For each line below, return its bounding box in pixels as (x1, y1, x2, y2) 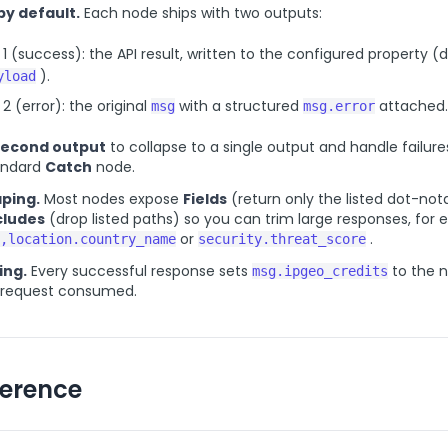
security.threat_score (198, 231, 366, 247)
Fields (183, 189, 227, 209)
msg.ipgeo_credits (252, 263, 388, 279)
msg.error (303, 98, 375, 114)
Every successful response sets (27, 261, 252, 281)
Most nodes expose (40, 189, 183, 209)
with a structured (179, 96, 303, 116)
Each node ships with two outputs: (80, 3, 322, 23)
